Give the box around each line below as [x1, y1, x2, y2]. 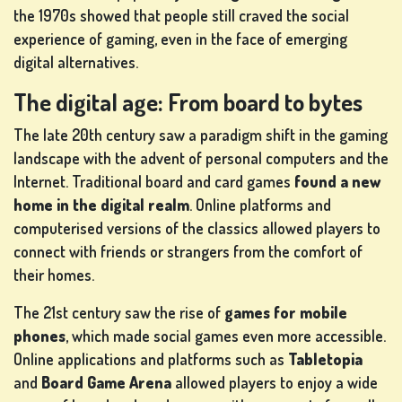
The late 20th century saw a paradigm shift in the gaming [13, 125, 388, 145]
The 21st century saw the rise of [13, 302, 224, 323]
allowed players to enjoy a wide [171, 372, 378, 393]
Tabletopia [288, 349, 363, 370]
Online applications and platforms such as [13, 349, 288, 370]
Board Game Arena [41, 372, 171, 393]
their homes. [13, 265, 94, 285]
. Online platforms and [189, 195, 331, 215]
